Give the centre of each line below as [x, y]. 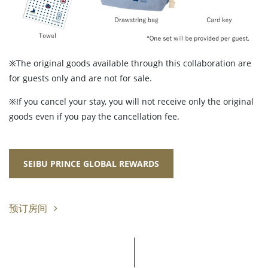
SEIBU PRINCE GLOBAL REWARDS [91, 164]
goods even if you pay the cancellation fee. [94, 117]
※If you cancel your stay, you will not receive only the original [131, 102]
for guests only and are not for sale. [80, 78]
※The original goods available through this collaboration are [130, 63]
